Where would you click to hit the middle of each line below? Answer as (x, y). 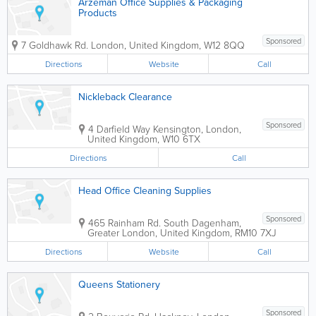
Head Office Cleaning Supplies (145, 190)
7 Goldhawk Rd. (55, 45)
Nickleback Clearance (125, 97)
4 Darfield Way (119, 129)
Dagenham (215, 223)
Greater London (121, 232)
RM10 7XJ (256, 232)
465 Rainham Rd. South (139, 223)
